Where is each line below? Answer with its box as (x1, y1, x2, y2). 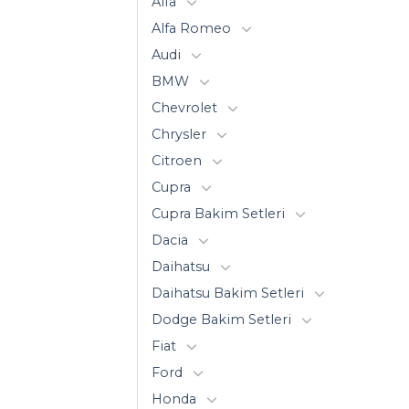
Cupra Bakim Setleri (152, 204, 285, 222)
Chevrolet (152, 99, 217, 116)
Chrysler (152, 125, 206, 142)
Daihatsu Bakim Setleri (152, 284, 304, 301)
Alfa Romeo (152, 19, 231, 37)
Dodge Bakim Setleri (152, 310, 291, 328)
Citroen (152, 152, 202, 169)
